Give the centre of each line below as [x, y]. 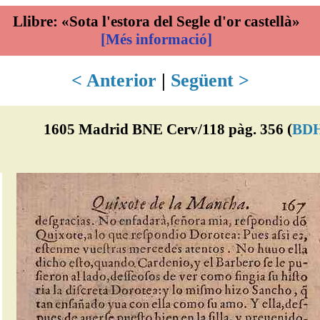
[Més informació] [156, 39]
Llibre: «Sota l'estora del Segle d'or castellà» [156, 21]
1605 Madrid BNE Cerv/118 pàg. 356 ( [167, 129]
